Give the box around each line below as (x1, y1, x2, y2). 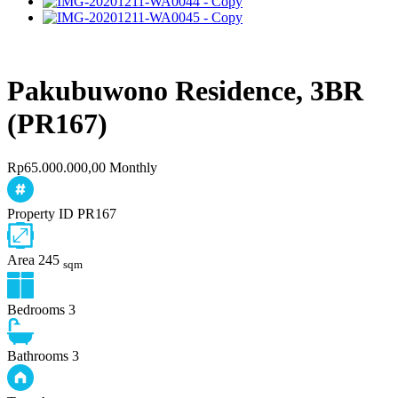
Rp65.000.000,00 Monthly (7, 159, 157, 175)
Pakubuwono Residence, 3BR (7, 75, 363, 107)
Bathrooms (7, 348, 68, 364)
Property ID (7, 205, 74, 221)
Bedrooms (7, 302, 65, 318)
